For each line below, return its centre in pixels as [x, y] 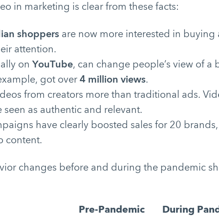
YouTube [52, 64]
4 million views [112, 79]
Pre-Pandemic [111, 209]
